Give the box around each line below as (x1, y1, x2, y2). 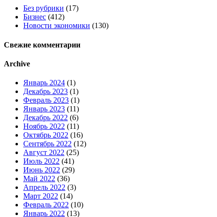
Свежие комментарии (4, 40, 80, 49)
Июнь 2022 (23, 166, 60, 174)
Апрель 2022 (23, 183, 65, 192)
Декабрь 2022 (23, 113, 68, 122)
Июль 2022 (23, 157, 60, 166)
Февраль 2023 (23, 96, 69, 105)
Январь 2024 (23, 78, 65, 87)
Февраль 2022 (23, 201, 69, 209)
